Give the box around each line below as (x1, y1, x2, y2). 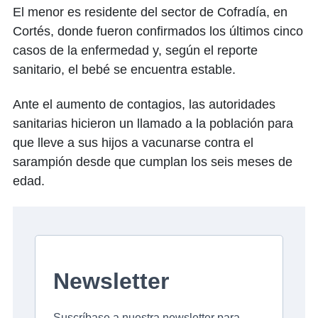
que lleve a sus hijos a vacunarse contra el (13, 136, 253, 150)
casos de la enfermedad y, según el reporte (13, 43, 258, 58)
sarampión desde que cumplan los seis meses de (13, 155, 292, 170)
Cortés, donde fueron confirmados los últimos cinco (13, 24, 303, 39)
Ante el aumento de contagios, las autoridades (13, 97, 275, 112)
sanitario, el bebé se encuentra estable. (13, 62, 236, 77)
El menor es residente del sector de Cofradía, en (13, 5, 287, 20)
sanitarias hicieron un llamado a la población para (13, 116, 293, 131)
